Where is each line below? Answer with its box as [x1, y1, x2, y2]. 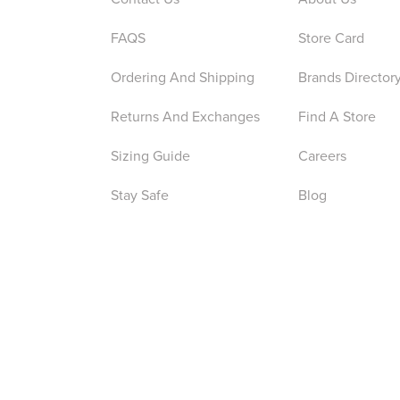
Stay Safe [111, 186, 169, 204]
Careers [298, 146, 346, 165]
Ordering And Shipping [111, 68, 254, 87]
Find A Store [298, 107, 376, 126]
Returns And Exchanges [111, 107, 260, 126]
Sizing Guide [111, 146, 190, 165]
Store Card [298, 29, 364, 47]
